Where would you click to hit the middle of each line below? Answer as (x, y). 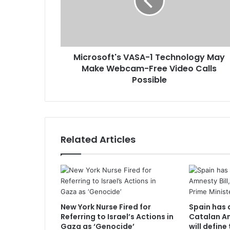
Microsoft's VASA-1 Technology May (149, 57)
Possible (149, 80)
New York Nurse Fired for (106, 207)
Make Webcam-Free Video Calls (149, 68)
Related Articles (98, 139)
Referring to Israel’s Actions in (117, 216)
